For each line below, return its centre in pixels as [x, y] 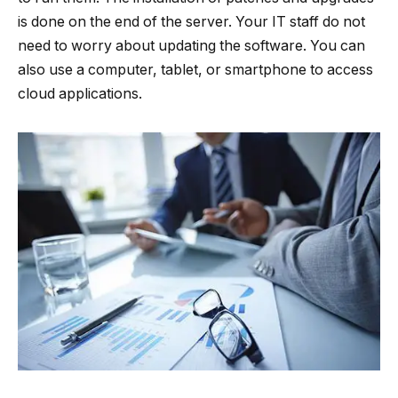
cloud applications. [80, 94]
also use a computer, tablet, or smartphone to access [195, 70]
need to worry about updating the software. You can [191, 46]
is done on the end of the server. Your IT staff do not [191, 22]
